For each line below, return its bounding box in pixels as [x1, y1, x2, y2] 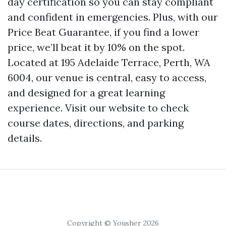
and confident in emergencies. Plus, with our [8, 11, 218, 23]
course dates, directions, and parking [8, 117, 184, 129]
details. [8, 132, 42, 144]
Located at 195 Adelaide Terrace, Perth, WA [8, 56, 210, 69]
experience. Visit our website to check [8, 101, 189, 114]
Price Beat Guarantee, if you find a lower [8, 26, 199, 38]
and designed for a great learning [8, 86, 165, 99]
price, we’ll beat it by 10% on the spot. [8, 41, 185, 53]
